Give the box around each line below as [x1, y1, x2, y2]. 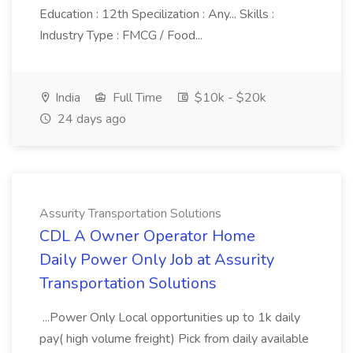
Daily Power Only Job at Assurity [39, 249, 274, 270]
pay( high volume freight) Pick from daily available [39, 330, 309, 347]
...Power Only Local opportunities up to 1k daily [39, 309, 300, 326]
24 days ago [54, 110, 126, 128]
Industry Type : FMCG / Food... [39, 27, 203, 44]
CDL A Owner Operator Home [39, 225, 255, 247]
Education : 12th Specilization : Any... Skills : [39, 6, 274, 23]
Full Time [110, 89, 162, 106]
